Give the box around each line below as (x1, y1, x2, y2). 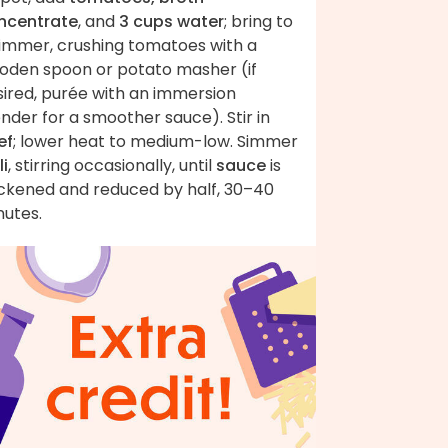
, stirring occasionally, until (8, 153, 216, 177)
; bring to (224, 9, 293, 33)
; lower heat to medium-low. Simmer (13, 129, 298, 153)
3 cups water (119, 9, 224, 33)
